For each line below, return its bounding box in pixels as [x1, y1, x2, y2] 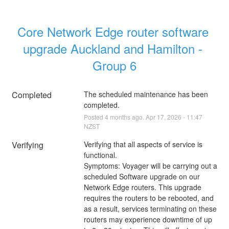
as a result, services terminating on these [83, 203, 217, 214]
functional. [83, 149, 117, 160]
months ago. [108, 112, 146, 121]
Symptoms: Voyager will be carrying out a [83, 160, 217, 171]
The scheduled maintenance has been [83, 88, 208, 99]
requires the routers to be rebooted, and [83, 192, 214, 203]
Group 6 [93, 56, 136, 74]
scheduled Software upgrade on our [83, 171, 200, 181]
